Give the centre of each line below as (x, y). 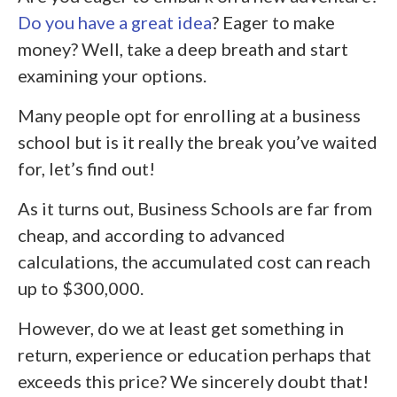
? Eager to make (273, 22)
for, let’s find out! (86, 168)
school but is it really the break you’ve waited (198, 141)
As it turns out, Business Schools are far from (195, 208)
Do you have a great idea (115, 22)
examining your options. (112, 75)
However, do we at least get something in (181, 327)
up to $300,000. (81, 288)
